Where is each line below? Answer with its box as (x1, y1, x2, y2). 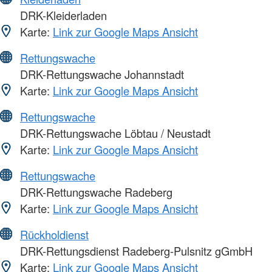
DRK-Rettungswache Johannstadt (17, 66, 184, 83)
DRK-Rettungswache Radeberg (17, 184, 172, 200)
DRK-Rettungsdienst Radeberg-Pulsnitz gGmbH (17, 243, 253, 259)
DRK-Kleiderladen (17, 7, 107, 24)
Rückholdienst (20, 226, 89, 243)
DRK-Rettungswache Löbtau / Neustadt (17, 125, 211, 141)
